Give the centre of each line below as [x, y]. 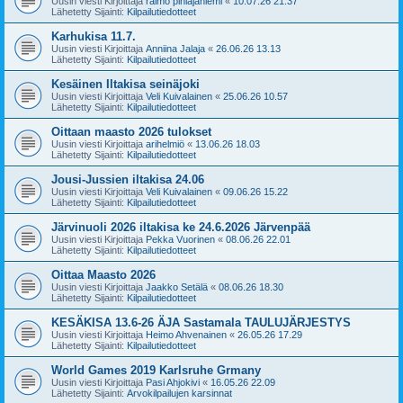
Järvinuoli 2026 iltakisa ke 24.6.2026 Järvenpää [181, 227]
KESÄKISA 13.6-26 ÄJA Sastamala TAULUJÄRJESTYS [201, 322]
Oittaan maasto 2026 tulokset [131, 131]
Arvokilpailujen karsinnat [179, 393]
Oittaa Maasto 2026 [103, 274]
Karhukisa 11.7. [94, 36]
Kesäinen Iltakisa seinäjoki [125, 84]
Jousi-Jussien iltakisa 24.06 [128, 179]
